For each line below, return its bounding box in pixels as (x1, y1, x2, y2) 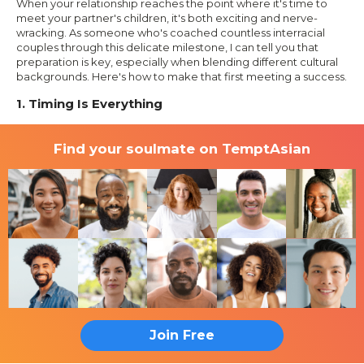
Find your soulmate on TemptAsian (54, 140, 310, 157)
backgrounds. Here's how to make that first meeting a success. (16, 69, 347, 83)
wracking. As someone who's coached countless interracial (16, 25, 325, 39)
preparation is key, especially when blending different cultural (16, 54, 338, 68)
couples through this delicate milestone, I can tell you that (16, 40, 318, 54)
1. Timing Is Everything (16, 95, 162, 111)
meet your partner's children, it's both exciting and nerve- (16, 11, 318, 24)
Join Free (149, 327, 214, 343)
